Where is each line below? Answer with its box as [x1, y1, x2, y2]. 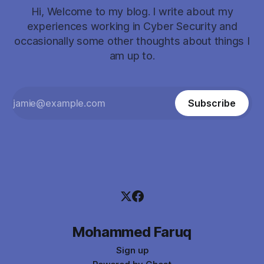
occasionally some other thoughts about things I [14, 35, 250, 47]
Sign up [115, 245, 148, 256]
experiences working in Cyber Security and [27, 20, 237, 32]
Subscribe [188, 97, 236, 109]
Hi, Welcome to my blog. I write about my [31, 5, 233, 18]
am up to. [109, 49, 155, 62]
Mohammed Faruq [72, 223, 192, 240]
